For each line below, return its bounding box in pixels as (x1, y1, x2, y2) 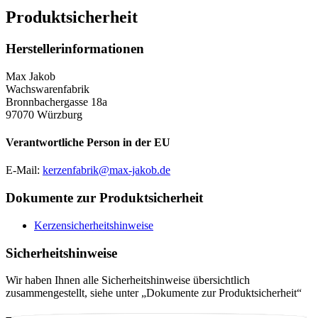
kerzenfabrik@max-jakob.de (43, 164, 170, 177)
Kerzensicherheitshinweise (34, 219, 153, 231)
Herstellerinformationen (6, 41, 144, 57)
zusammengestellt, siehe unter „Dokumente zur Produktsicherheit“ (6, 287, 302, 300)
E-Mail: (6, 164, 43, 177)
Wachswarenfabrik (6, 82, 89, 95)
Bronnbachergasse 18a (6, 95, 107, 108)
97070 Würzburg (6, 108, 82, 121)
